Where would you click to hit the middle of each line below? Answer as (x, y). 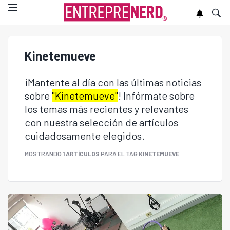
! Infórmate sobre (156, 95)
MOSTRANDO (44, 154)
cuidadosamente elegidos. (85, 136)
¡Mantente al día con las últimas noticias (113, 82)
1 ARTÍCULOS (81, 154)
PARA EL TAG (119, 154)
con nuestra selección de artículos (101, 122)
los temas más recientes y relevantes (107, 109)
